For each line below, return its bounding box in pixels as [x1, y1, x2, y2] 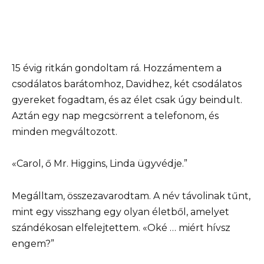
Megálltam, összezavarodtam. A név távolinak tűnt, [12, 190, 250, 202]
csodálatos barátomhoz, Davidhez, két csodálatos [12, 78, 242, 90]
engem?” [12, 237, 54, 249]
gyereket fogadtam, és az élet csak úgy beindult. [12, 94, 242, 106]
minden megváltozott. [12, 126, 117, 138]
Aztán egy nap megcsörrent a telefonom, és [12, 110, 219, 122]
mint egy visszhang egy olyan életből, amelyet [12, 206, 229, 217]
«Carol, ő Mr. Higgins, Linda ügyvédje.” [12, 158, 187, 170]
